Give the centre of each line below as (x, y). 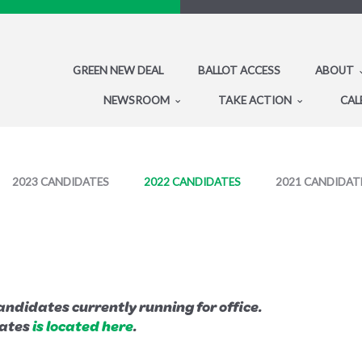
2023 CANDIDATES (61, 181)
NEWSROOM (138, 100)
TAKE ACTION (256, 100)
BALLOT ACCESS (239, 70)
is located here (83, 325)
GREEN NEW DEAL (118, 70)
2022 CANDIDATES (192, 181)
